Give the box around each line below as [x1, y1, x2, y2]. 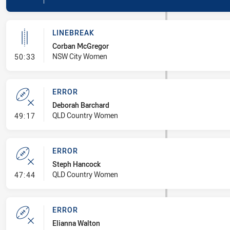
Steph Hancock [52, 159, 101, 169]
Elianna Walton [52, 218, 100, 228]
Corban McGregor [52, 41, 109, 51]
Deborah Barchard [52, 100, 109, 110]
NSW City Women [52, 51, 107, 61]
